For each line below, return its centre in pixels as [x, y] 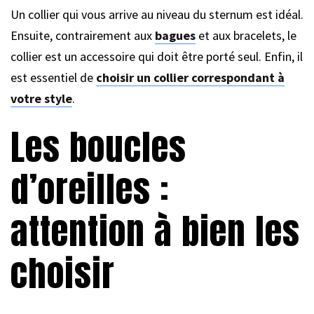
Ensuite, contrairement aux [83, 35]
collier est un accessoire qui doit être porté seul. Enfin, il [157, 56]
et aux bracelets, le [246, 35]
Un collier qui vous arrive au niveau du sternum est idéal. [157, 14]
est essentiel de [53, 77]
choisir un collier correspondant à [190, 77]
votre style [41, 98]
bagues [175, 35]
